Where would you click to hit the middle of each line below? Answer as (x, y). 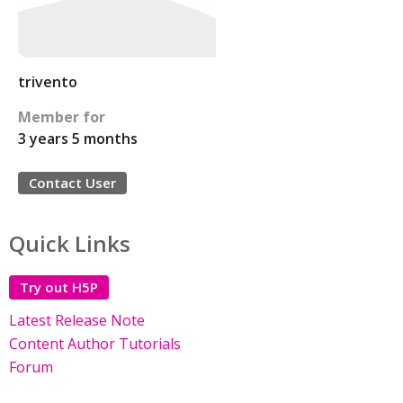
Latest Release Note (77, 320)
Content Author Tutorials (95, 344)
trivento (48, 82)
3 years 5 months (78, 139)
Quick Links (70, 243)
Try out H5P (59, 287)
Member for (62, 117)
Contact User (72, 183)
